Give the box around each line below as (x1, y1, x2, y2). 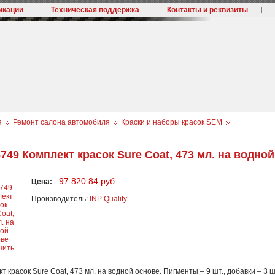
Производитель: (31, 195, 90, 204)
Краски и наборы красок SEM (121, 118, 222, 126)
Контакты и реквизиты (167, 6, 248, 14)
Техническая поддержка (51, 6, 139, 14)
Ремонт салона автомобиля (13, 118, 110, 126)
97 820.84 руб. (59, 176, 117, 187)
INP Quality (90, 195, 127, 204)
